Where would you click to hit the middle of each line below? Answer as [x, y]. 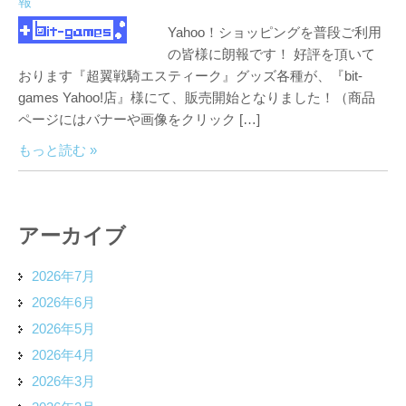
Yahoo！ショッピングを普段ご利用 [275, 32]
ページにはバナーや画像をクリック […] [139, 119]
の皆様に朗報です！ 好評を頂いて [271, 54]
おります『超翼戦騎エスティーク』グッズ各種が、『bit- [190, 76]
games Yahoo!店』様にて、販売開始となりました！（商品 [197, 97]
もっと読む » [58, 150]
